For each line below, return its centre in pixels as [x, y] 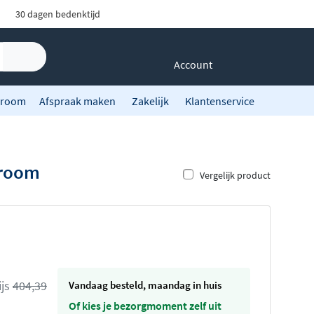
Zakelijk [150, 101]
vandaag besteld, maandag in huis [148, 285]
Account [193, 64]
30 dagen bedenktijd [57, 14]
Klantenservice [220, 101]
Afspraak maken [77, 101]
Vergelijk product [235, 176]
